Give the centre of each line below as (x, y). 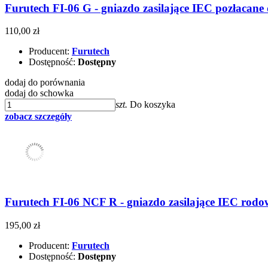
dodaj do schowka (39, 93)
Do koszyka (153, 105)
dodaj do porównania (45, 83)
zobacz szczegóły (38, 117)
